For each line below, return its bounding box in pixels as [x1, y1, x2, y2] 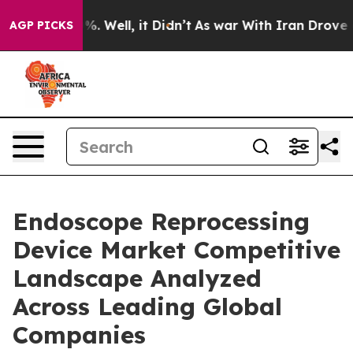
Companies [13, 320, 146, 350]
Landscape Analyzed [13, 263, 262, 293]
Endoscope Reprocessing [13, 206, 310, 236]
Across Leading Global [13, 292, 282, 321]
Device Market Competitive [13, 235, 340, 265]
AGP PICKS [9, 18, 73, 32]
